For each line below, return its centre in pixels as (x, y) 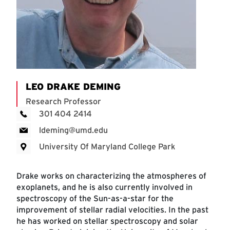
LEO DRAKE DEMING (73, 86)
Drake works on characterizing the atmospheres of (111, 176)
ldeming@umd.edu (73, 130)
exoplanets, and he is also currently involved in (104, 187)
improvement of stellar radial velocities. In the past (112, 209)
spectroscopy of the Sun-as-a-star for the (95, 198)
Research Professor (63, 101)
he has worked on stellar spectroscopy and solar (107, 221)
